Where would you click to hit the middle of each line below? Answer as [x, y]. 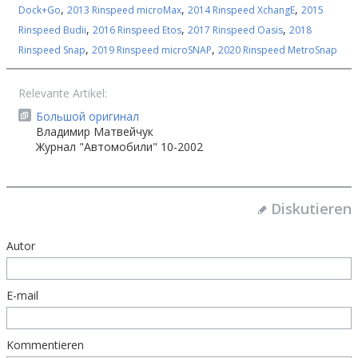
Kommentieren [45, 345]
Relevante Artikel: [63, 93]
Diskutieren [311, 209]
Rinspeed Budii [52, 30]
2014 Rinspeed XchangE [241, 10]
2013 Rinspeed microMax [124, 10]
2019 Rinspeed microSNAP [152, 50]
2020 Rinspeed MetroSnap [278, 50]
